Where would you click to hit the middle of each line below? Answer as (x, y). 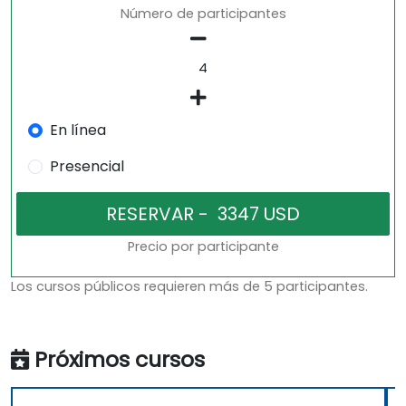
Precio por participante (203, 247)
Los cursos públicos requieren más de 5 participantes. (189, 287)
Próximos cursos (120, 360)
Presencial (87, 167)
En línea (77, 130)
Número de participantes (203, 14)
